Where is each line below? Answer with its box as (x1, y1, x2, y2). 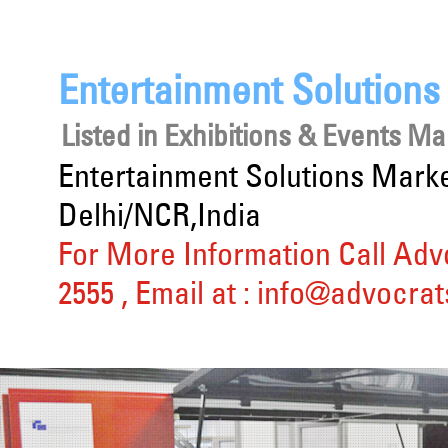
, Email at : (121, 273, 257, 312)
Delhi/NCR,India (58, 195, 261, 234)
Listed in (61, 117, 164, 153)
